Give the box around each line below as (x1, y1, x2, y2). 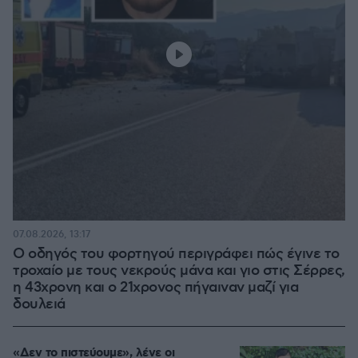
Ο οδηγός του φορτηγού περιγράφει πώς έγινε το (13, 245, 340, 263)
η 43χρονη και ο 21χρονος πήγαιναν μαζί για (13, 279, 298, 296)
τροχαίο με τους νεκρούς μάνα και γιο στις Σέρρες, (13, 262, 345, 280)
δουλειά (13, 296, 66, 313)
